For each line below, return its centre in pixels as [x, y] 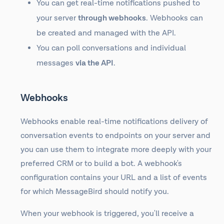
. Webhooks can [174, 18]
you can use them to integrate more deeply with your [116, 150]
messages [56, 63]
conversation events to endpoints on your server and [115, 136]
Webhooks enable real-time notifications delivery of [114, 122]
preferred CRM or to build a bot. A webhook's [101, 164]
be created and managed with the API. [106, 33]
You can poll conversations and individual [111, 48]
